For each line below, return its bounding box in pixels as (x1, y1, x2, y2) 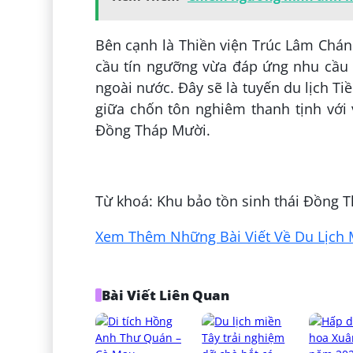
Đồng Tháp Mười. (95, 120, 210, 139)
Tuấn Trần (165, 155, 233, 175)
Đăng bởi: (95, 155, 166, 175)
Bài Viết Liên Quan (102, 285, 230, 304)
